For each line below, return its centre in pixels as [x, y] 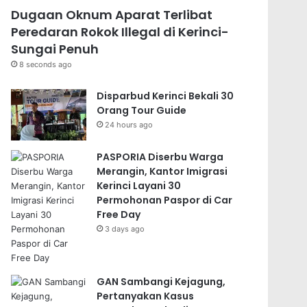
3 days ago [125, 229]
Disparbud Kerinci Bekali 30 [165, 96]
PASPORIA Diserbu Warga [160, 157]
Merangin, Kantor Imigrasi [162, 171]
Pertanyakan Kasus [146, 296]
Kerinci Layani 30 [139, 185]
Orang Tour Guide [142, 110]
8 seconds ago [46, 64]
